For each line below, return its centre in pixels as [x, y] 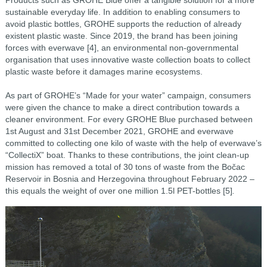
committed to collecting [49, 143]
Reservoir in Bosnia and [51, 179]
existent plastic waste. [47, 36]
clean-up [232, 155]
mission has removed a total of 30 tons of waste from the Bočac [125, 167]
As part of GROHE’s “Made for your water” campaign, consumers [128, 96]
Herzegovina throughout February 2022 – [176, 179]
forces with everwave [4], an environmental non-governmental [122, 48]
